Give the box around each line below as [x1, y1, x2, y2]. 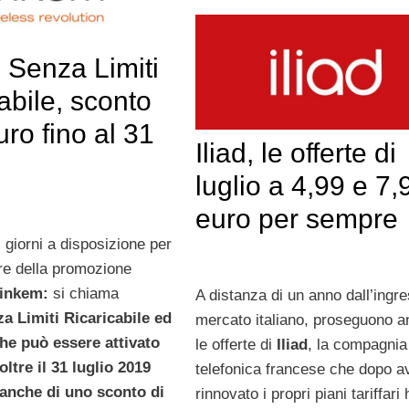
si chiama [52, 284, 119, 302]
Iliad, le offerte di [194, 137, 396, 168]
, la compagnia [307, 336, 407, 354]
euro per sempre [194, 203, 398, 234]
